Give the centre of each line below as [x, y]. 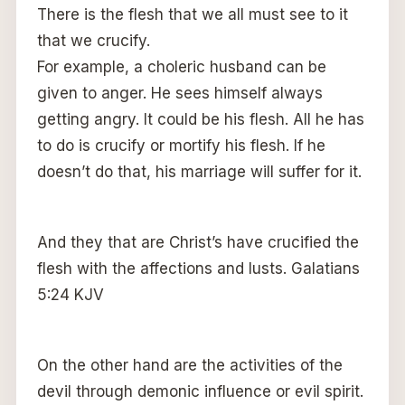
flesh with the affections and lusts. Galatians [198, 269]
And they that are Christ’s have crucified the [198, 243]
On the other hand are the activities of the [189, 366]
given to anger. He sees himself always [179, 94]
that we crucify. [93, 41]
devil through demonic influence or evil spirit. [200, 392]
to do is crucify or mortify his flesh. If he [181, 146]
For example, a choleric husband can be [181, 67]
